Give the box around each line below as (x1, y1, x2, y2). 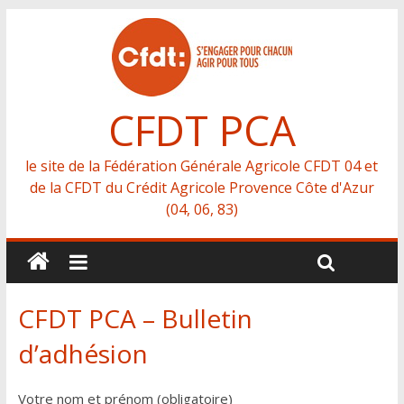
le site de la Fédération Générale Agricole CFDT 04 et (25, 156, 379, 176)
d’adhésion (17, 336, 148, 371)
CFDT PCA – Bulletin (17, 301, 252, 335)
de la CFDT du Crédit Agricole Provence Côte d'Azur (29, 178, 374, 197)
